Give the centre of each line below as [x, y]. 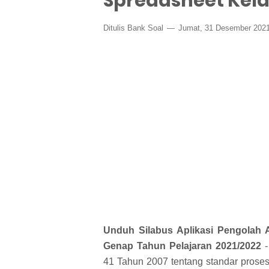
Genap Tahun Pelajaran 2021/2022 [182, 246]
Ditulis [115, 28]
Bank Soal [145, 28]
